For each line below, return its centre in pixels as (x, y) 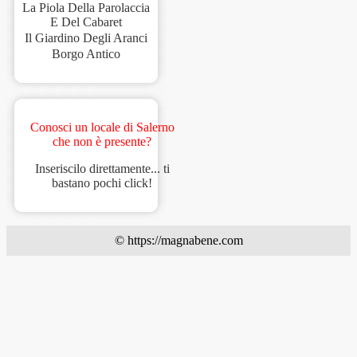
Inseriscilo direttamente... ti (102, 169)
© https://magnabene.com (178, 241)
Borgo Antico (86, 54)
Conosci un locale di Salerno (102, 127)
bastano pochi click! (102, 183)
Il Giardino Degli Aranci (86, 38)
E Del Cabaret (86, 22)
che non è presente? (102, 142)
